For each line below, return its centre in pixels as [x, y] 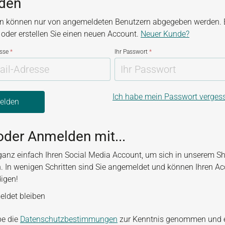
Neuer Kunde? [165, 34]
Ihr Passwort [132, 52]
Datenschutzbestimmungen [69, 219]
